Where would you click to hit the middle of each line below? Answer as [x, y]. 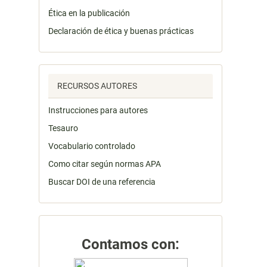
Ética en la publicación [89, 13]
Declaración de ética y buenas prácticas [121, 31]
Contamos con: [131, 245]
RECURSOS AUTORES [97, 86]
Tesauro [63, 128]
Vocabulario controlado [92, 146]
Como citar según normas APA [105, 164]
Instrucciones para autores [98, 111]
